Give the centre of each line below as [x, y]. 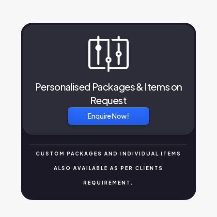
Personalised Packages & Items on [108, 87]
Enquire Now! [108, 116]
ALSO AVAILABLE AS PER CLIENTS [108, 168]
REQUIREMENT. [108, 183]
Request [108, 100]
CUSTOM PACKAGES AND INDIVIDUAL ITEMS [108, 154]
